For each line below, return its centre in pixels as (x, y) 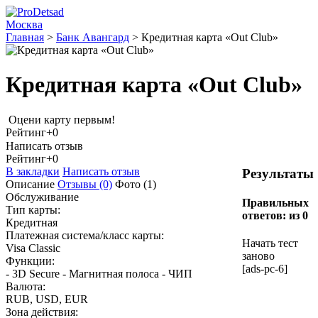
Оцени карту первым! (62, 119)
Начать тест (270, 243)
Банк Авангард (93, 37)
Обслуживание (42, 197)
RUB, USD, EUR (47, 300)
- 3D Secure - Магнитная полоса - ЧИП (99, 274)
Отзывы (78, 185)
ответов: (265, 216)
